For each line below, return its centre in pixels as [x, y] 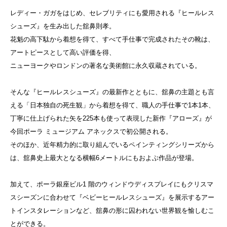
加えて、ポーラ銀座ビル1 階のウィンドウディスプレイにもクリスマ [112, 184]
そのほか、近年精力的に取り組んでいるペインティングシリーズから [112, 145]
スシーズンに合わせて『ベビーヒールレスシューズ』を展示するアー [112, 198]
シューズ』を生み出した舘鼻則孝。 [63, 26]
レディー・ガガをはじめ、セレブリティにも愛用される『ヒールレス [112, 13]
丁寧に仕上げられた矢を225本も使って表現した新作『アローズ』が [111, 119]
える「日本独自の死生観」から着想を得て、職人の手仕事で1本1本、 [112, 105]
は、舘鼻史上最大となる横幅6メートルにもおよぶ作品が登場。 [104, 158]
